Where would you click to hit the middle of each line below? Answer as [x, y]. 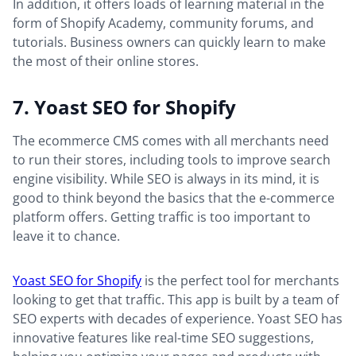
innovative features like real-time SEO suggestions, [163, 338]
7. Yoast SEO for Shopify [124, 107]
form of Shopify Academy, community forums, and [163, 23]
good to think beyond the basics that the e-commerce [174, 198]
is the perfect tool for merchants [240, 281]
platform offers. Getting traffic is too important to [162, 217]
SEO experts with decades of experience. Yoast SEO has [178, 319]
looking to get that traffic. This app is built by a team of [176, 300]
